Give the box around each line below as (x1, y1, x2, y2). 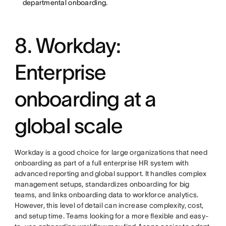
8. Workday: (14, 34, 121, 58)
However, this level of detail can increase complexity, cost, (14, 201, 204, 210)
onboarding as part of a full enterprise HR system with (14, 159, 189, 167)
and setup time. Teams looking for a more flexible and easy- (14, 212, 209, 220)
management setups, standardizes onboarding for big (14, 180, 190, 189)
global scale (14, 114, 123, 138)
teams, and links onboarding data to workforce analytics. (14, 191, 199, 199)
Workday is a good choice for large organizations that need (14, 148, 207, 157)
